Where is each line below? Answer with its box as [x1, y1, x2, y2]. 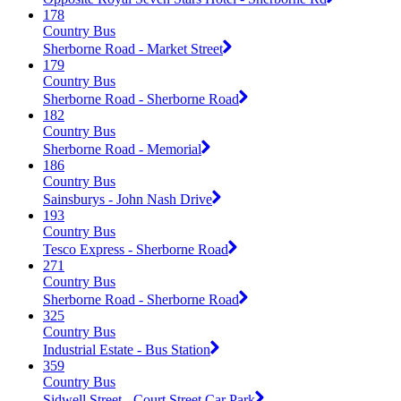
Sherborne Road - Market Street [43, 40, 223, 56]
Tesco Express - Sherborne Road [43, 241, 228, 257]
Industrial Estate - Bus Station [43, 341, 210, 357]
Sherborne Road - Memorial [43, 141, 201, 157]
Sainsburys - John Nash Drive [43, 191, 212, 207]
